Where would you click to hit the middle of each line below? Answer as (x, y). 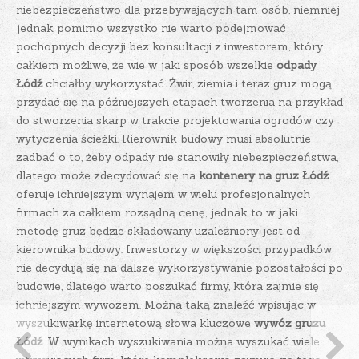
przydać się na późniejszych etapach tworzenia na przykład (179, 102)
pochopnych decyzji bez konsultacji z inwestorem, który (169, 47)
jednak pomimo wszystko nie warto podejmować (151, 28)
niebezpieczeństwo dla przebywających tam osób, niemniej (178, 10)
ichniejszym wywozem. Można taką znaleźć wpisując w (166, 305)
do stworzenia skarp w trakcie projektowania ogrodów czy (175, 121)
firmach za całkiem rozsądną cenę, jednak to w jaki (157, 213)
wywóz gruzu (290, 323)
